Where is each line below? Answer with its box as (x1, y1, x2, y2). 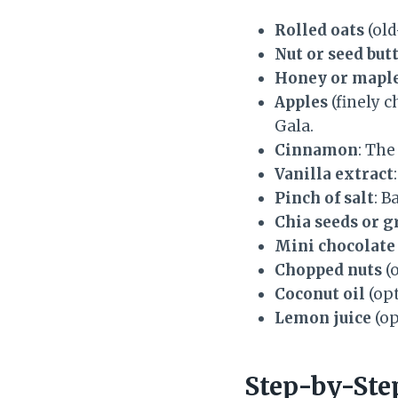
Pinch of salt (275, 187, 374, 208)
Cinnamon (275, 139, 358, 160)
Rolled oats (275, 20, 364, 40)
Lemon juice (275, 307, 371, 328)
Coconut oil (275, 283, 365, 304)
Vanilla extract (275, 163, 394, 184)
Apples (275, 92, 328, 112)
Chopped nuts (275, 259, 382, 280)
